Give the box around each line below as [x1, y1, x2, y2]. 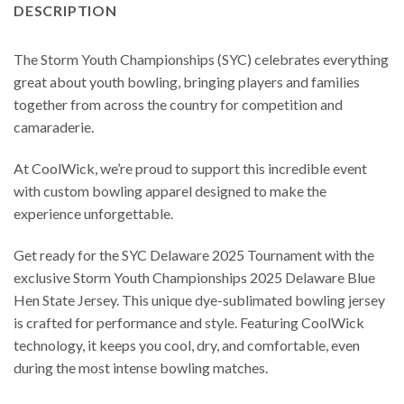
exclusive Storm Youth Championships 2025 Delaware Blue [14, 268, 375, 286]
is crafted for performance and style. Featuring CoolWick [14, 313, 364, 331]
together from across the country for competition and [14, 96, 343, 114]
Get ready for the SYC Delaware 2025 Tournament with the [14, 245, 374, 263]
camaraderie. [14, 118, 94, 136]
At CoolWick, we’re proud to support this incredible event [14, 160, 367, 178]
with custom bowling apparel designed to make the [14, 182, 326, 200]
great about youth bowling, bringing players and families [14, 73, 360, 91]
